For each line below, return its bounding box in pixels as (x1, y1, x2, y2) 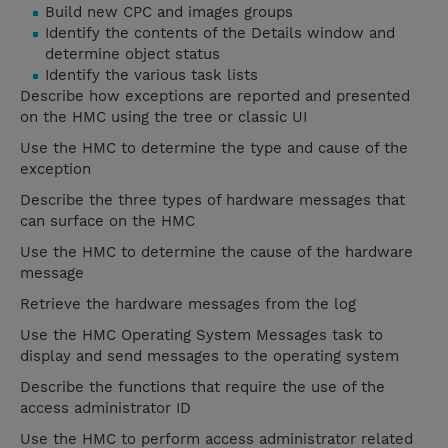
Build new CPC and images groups (45, 3, 293, 22)
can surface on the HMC (20, 212, 195, 231)
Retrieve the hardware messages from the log (20, 295, 356, 314)
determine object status (45, 45, 220, 64)
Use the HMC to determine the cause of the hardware (20, 243, 413, 262)
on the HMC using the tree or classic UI (20, 108, 307, 127)
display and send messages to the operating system (20, 347, 399, 366)
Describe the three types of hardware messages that (20, 191, 405, 210)
